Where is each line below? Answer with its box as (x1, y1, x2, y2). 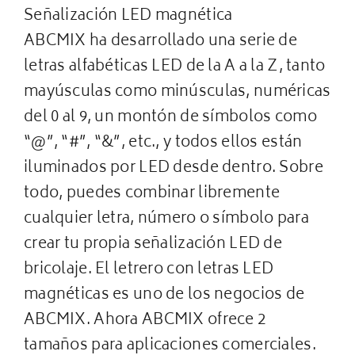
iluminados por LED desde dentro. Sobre (23, 155, 323, 182)
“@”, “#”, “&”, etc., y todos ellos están (23, 130, 303, 157)
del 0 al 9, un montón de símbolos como (23, 105, 317, 132)
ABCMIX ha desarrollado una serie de (23, 29, 297, 55)
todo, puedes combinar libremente (23, 181, 281, 208)
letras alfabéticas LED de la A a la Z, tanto (23, 54, 326, 81)
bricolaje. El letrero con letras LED (23, 257, 274, 284)
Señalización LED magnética (23, 3, 233, 30)
